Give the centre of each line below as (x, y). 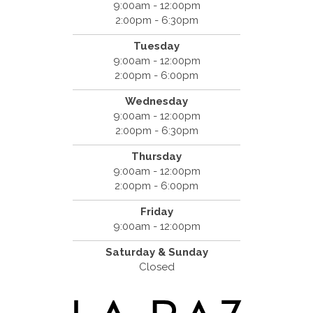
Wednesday (156, 101)
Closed (156, 267)
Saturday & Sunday (156, 252)
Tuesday (156, 46)
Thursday (156, 156)
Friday (156, 211)
